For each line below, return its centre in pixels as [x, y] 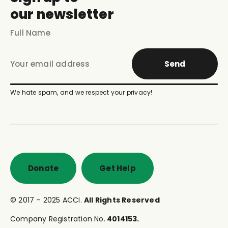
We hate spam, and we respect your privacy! [81, 92]
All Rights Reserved [122, 200]
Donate [44, 168]
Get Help [118, 168]
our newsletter [62, 14]
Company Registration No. [58, 219]
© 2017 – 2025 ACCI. [47, 200]
